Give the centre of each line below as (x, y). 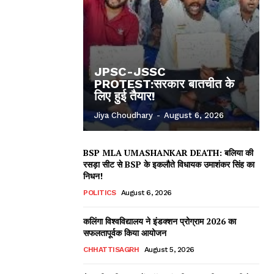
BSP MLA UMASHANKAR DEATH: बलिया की (168, 152)
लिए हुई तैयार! (127, 96)
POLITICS (99, 192)
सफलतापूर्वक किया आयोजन (125, 232)
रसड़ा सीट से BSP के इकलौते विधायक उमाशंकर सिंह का (169, 164)
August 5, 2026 (169, 249)
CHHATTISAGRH (111, 249)
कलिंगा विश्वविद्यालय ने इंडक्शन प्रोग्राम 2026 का (160, 221)
